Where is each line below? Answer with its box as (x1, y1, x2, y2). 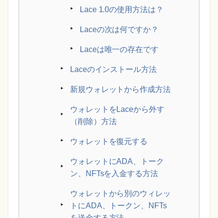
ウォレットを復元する (70, 137, 147, 145)
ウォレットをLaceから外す (70, 105, 164, 113)
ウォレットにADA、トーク (70, 157, 164, 165)
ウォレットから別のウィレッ (70, 189, 171, 198)
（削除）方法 (70, 117, 117, 126)
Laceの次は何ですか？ (80, 25, 159, 34)
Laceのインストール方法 (70, 65, 157, 73)
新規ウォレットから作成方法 (70, 85, 171, 93)
